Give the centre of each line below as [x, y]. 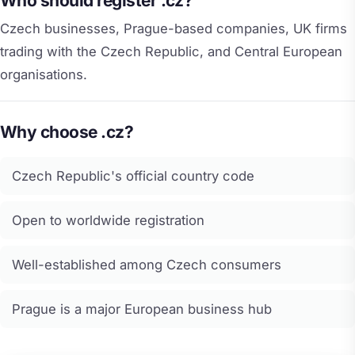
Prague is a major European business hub [142, 309]
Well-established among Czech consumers [147, 264]
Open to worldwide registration [108, 220]
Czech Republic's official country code [133, 176]
